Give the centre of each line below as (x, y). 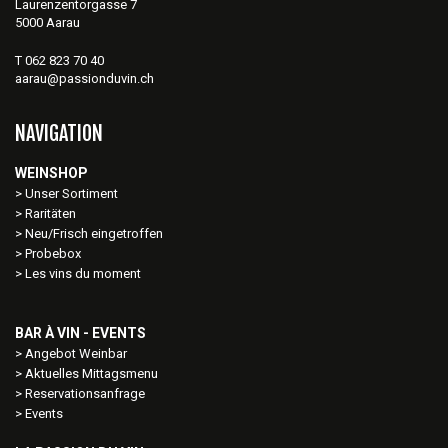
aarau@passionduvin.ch (84, 78)
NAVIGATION (59, 133)
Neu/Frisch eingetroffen (94, 233)
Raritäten (50, 213)
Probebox (53, 253)
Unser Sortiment (73, 193)
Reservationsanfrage (85, 393)
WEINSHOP (51, 173)
